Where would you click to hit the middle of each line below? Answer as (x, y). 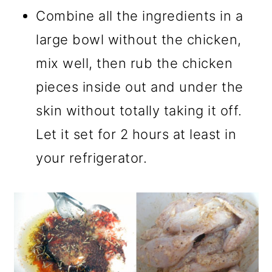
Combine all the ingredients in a (140, 16)
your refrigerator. (92, 158)
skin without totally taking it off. (139, 111)
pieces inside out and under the (140, 87)
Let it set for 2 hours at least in (136, 134)
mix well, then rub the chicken (134, 63)
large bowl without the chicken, (139, 40)
